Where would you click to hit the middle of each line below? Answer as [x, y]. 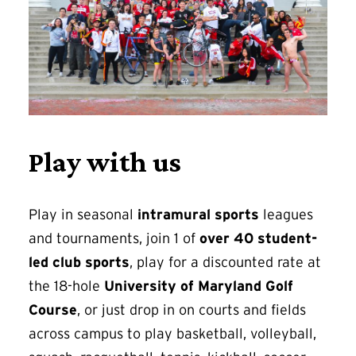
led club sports [79, 263]
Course [53, 310]
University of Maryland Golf [199, 286]
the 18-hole [66, 286]
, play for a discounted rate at [225, 263]
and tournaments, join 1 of [114, 239]
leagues [288, 215]
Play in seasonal [83, 215]
